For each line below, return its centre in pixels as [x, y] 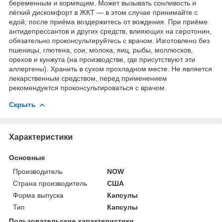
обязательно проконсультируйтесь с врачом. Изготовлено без [109, 40]
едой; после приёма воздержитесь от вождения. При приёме [108, 22]
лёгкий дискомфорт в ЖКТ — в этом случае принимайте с [103, 12]
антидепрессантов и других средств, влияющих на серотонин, [110, 31]
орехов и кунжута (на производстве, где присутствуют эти [102, 59]
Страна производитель [50, 183]
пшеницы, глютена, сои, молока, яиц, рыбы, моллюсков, [101, 50]
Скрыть [22, 104]
